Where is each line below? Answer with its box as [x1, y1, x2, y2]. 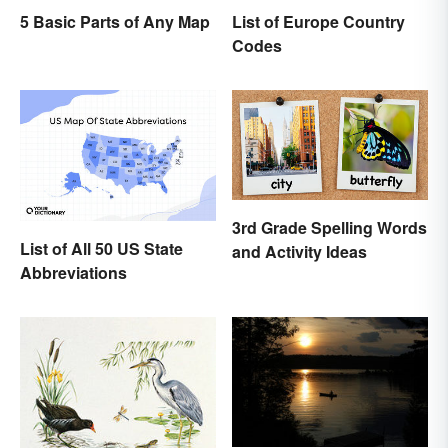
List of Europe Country [232, 9, 405, 33]
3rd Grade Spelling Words [232, 216, 427, 240]
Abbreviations [20, 260, 127, 284]
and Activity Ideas [232, 240, 367, 264]
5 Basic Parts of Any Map [20, 10, 210, 34]
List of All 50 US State [20, 236, 183, 260]
